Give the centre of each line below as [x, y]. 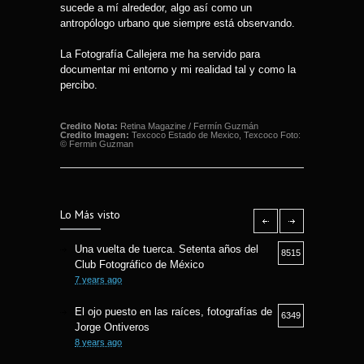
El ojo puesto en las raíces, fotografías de [173, 312]
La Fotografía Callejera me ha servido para [160, 54]
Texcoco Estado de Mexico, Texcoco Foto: [215, 135]
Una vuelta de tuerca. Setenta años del [167, 249]
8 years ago [98, 342]
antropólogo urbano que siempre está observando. [178, 24]
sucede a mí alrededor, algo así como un [156, 8]
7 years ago [98, 280]
